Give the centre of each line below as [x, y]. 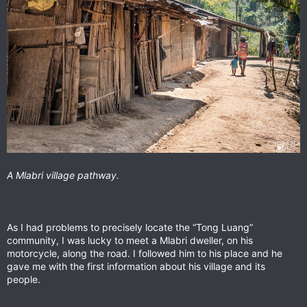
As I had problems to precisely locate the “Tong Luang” [130, 227]
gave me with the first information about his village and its [136, 266]
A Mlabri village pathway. [63, 175]
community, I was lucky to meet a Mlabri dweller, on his [130, 240]
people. [24, 279]
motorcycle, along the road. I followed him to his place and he [145, 253]
